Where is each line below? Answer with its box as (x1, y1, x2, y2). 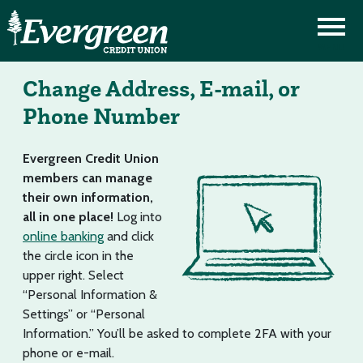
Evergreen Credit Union (23, 151, 159, 166)
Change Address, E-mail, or (23, 74, 299, 103)
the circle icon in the (23, 248, 134, 263)
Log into (113, 209, 162, 224)
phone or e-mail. (23, 345, 114, 361)
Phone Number (23, 101, 180, 130)
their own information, (23, 190, 153, 205)
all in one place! (23, 209, 113, 224)
